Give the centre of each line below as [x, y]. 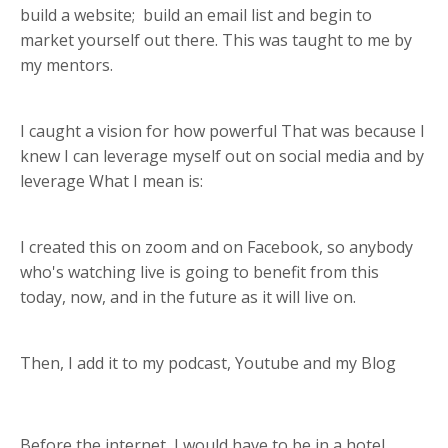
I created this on [82, 246]
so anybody [370, 246]
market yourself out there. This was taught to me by [216, 39]
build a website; [79, 14]
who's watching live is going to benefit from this [199, 271]
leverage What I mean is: [111, 180]
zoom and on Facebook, [236, 246]
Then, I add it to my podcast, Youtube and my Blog [208, 362]
